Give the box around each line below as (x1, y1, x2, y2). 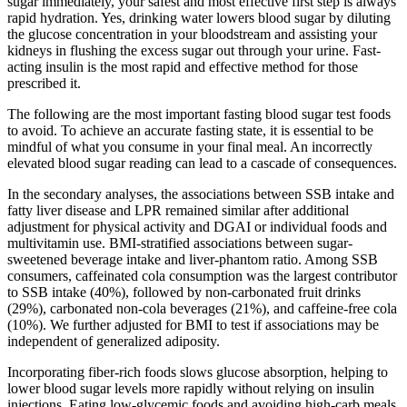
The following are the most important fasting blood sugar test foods (7, 105, 391, 122)
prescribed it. (7, 74, 81, 91)
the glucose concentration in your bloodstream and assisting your (7, 25, 377, 42)
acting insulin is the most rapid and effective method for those (7, 58, 358, 74)
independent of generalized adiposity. (7, 333, 220, 349)
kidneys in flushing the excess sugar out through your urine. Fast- (7, 42, 381, 58)
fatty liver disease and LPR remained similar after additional (7, 202, 349, 218)
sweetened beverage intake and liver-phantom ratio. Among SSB (7, 251, 378, 267)
